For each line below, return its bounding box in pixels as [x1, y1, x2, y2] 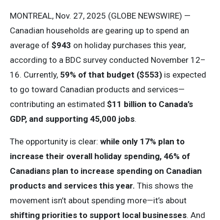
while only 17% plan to [100, 137, 185, 146]
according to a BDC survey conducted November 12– [10, 55, 206, 65]
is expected [162, 70, 206, 80]
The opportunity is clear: [10, 137, 100, 146]
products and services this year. [10, 181, 135, 191]
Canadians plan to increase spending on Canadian [10, 166, 202, 176]
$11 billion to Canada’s [107, 99, 193, 109]
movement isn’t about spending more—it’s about [10, 195, 187, 205]
